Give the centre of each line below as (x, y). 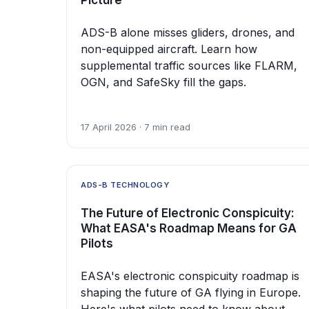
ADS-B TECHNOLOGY (125, 185)
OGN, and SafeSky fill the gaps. (163, 82)
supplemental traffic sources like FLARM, (189, 66)
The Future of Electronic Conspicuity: (188, 213)
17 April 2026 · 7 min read (136, 127)
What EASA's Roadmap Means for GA (189, 228)
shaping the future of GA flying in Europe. (191, 292)
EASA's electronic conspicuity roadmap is (190, 276)
